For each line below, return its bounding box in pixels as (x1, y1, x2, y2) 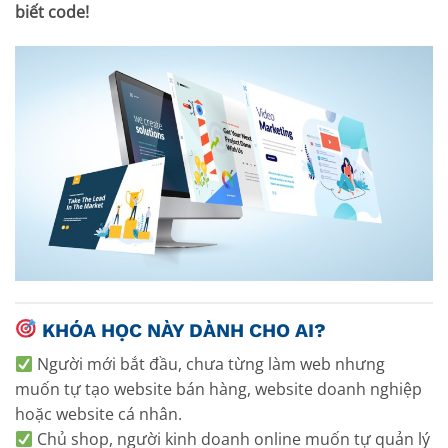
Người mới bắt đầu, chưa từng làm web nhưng (33, 353, 386, 376)
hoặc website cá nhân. (15, 403, 182, 426)
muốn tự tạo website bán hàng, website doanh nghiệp (15, 378, 422, 401)
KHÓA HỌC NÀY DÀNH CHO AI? (41, 318, 326, 342)
